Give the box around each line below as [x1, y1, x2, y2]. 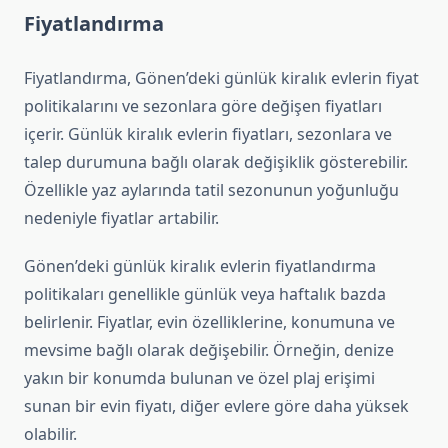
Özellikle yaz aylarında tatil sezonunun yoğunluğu [24, 179, 399, 202]
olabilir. [24, 423, 77, 446]
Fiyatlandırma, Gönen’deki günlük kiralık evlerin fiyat [24, 67, 419, 90]
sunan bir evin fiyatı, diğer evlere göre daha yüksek [24, 395, 409, 418]
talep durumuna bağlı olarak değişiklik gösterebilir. [24, 151, 408, 174]
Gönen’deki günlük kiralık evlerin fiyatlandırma [24, 255, 376, 278]
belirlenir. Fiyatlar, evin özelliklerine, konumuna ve [24, 311, 395, 334]
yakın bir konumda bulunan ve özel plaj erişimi [24, 367, 375, 390]
